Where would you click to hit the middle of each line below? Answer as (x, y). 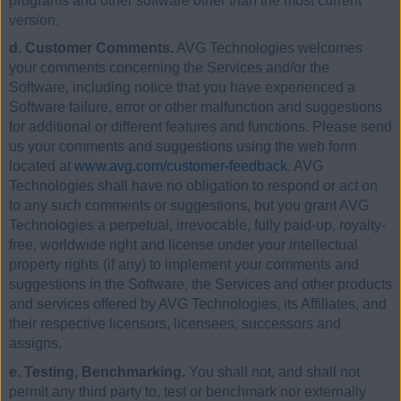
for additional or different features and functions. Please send (200, 127)
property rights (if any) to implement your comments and (184, 265)
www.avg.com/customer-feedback (181, 166)
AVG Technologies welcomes (268, 48)
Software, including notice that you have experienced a (182, 88)
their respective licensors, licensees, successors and (175, 324)
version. (34, 20)
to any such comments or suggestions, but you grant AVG (189, 206)
